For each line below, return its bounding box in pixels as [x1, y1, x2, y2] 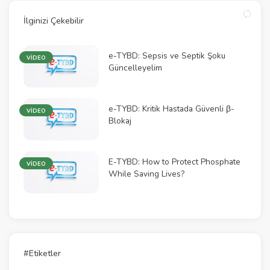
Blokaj [108, 115, 131, 127]
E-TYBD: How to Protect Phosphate [108, 156, 240, 168]
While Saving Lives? [108, 168, 184, 180]
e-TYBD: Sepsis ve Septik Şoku [108, 50, 225, 61]
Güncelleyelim [108, 62, 162, 74]
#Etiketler [24, 247, 61, 259]
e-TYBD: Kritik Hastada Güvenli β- [108, 103, 234, 115]
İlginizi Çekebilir [24, 14, 84, 27]
